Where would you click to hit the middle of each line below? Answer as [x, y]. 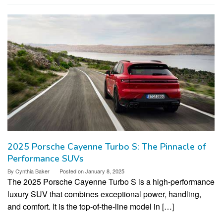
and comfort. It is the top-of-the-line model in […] [91, 206]
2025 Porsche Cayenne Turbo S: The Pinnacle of [107, 146]
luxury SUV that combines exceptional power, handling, [104, 194]
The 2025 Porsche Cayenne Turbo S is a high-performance [111, 181]
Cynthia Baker [32, 171]
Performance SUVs [46, 158]
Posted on [72, 171]
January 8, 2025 [105, 171]
